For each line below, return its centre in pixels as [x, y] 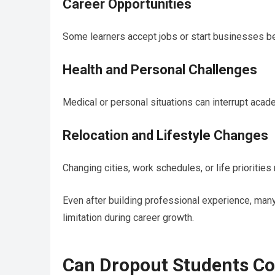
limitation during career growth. [128, 218]
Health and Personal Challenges [160, 70]
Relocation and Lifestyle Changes [165, 136]
